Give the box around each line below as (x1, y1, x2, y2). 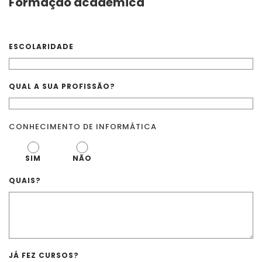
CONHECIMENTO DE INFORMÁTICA (9, 121, 157, 132)
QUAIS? (9, 175, 41, 185)
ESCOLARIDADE (9, 42, 74, 51)
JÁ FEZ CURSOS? (9, 250, 79, 260)
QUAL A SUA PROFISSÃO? (9, 81, 115, 91)
